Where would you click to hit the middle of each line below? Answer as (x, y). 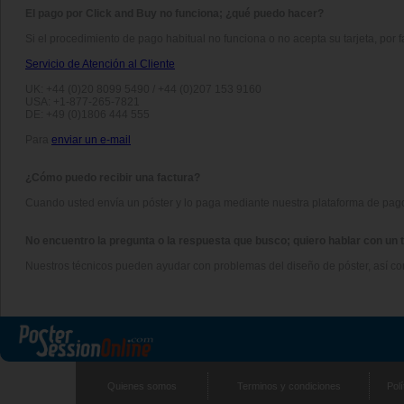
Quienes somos (142, 386)
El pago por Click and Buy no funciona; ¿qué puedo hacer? (174, 13)
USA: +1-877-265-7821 (83, 101)
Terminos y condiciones (289, 386)
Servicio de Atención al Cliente (100, 64)
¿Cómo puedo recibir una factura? (113, 177)
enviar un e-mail (91, 139)
